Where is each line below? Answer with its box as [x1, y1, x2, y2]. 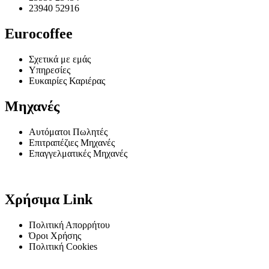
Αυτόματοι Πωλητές [29, 126, 107, 137]
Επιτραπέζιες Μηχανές [29, 137, 115, 148]
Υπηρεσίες [29, 65, 70, 76]
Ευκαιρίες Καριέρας [29, 76, 105, 86]
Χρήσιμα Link [5, 191, 92, 207]
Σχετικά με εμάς [29, 54, 91, 65]
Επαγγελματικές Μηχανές [29, 148, 127, 159]
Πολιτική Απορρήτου [29, 219, 110, 230]
